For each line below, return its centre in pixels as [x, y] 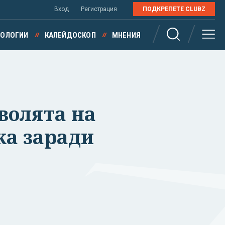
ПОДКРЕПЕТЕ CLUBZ [174, 9]
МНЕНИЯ [126, 35]
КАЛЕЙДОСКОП [70, 35]
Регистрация [99, 9]
